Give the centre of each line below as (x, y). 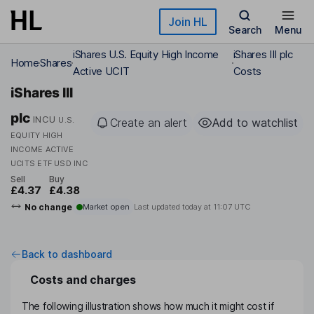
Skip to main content (61, 17)
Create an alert (149, 123)
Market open (106, 207)
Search (245, 30)
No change (48, 207)
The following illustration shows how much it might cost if (148, 306)
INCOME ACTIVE (42, 149)
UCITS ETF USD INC (49, 163)
